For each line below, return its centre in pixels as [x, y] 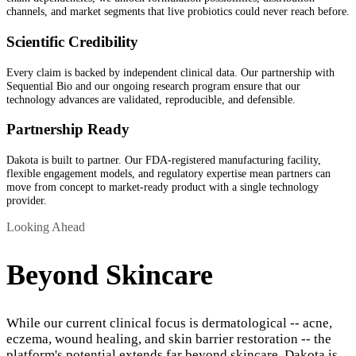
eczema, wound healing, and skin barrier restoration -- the [169, 339]
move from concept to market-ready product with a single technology [163, 187]
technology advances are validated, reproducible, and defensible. [151, 99]
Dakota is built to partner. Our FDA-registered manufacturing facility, [164, 160]
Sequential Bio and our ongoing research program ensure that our [153, 85]
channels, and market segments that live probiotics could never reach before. [178, 12]
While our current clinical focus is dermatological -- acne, [169, 323]
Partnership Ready [68, 130]
